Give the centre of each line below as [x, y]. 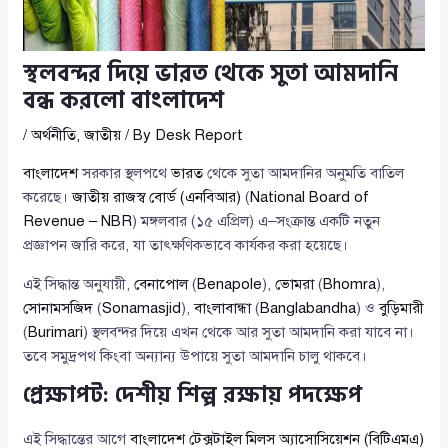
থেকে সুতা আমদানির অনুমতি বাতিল [304, 173]
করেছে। [48, 197]
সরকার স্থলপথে [125, 173]
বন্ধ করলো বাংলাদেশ [124, 101]
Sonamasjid [142, 308]
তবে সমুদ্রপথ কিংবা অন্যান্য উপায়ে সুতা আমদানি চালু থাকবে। [195, 356]
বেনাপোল [161, 284]
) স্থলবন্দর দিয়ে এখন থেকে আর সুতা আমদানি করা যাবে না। [249, 332]
